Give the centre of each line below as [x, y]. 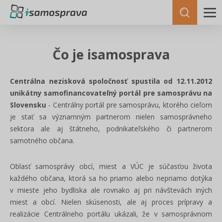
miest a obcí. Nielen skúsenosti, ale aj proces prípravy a [111, 202]
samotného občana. [42, 140]
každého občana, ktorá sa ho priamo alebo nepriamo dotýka [111, 178]
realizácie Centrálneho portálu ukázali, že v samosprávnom [111, 214]
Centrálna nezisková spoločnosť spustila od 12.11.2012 [111, 81]
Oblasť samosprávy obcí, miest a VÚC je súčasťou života [111, 166]
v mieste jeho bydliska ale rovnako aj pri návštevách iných [111, 190]
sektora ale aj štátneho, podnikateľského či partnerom [111, 129]
